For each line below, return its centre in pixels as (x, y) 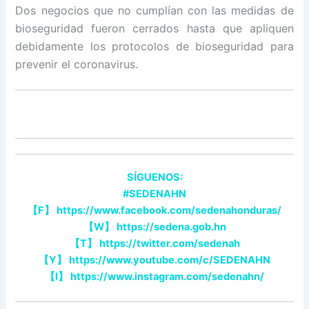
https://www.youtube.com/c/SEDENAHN (169, 260)
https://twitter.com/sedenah (168, 244)
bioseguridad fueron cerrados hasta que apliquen (154, 29)
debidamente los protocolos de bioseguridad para (154, 47)
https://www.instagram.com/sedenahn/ (166, 277)
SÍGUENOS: (154, 178)
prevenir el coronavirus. (77, 64)
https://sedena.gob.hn (170, 227)
